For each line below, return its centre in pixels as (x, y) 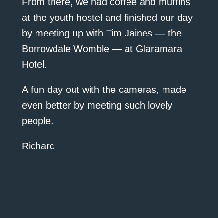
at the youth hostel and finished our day (107, 18)
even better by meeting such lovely (97, 105)
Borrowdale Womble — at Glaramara (102, 49)
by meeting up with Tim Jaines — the (101, 33)
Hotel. (34, 64)
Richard (38, 146)
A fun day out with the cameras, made (104, 90)
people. (37, 121)
